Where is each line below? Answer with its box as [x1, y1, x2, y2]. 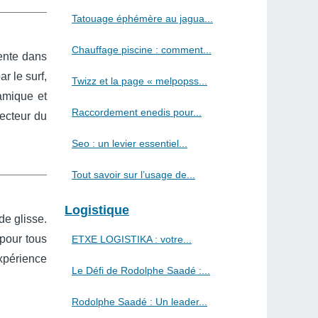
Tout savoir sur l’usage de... [72, 169, 195, 180]
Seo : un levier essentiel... [72, 138, 187, 149]
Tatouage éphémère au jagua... [72, 13, 213, 24]
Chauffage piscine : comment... [72, 44, 212, 55]
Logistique [65, 203, 129, 217]
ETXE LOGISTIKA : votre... [72, 234, 192, 245]
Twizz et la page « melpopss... [72, 75, 207, 87]
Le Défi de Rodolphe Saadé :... [72, 265, 210, 276]
